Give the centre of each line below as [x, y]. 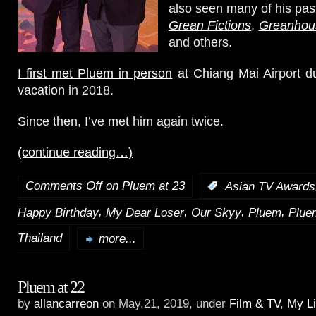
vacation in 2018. [66, 90]
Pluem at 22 [51, 287]
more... [117, 239]
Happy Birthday [58, 212]
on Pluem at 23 [144, 186]
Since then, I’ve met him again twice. [121, 121]
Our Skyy [216, 212]
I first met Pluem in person [95, 73]
